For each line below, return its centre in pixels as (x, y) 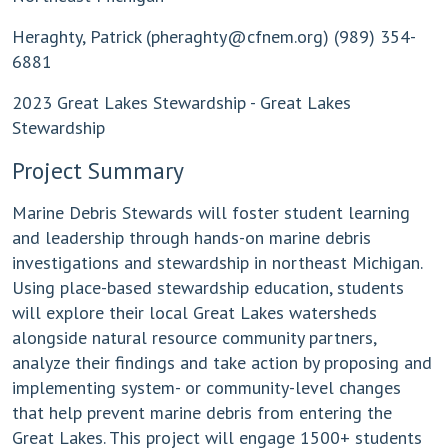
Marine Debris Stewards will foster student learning (211, 212)
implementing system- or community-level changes (206, 387)
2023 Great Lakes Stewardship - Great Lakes (181, 102)
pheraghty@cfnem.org (237, 36)
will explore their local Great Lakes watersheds (194, 312)
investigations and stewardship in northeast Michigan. (217, 262)
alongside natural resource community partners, (194, 337)
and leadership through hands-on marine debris (191, 237)
